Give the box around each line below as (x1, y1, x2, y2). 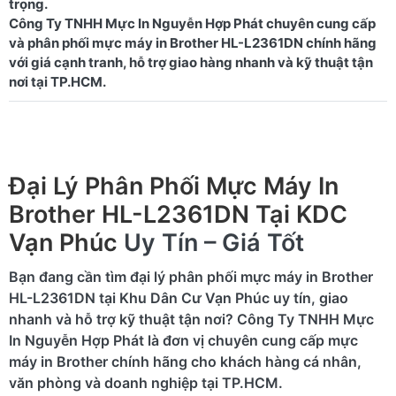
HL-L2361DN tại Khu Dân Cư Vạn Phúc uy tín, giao (9, 288, 348, 307)
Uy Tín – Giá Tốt (124, 227, 304, 257)
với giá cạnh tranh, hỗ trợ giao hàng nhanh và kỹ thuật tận (9, 53, 373, 71)
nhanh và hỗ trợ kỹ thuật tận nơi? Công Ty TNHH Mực (9, 309, 374, 328)
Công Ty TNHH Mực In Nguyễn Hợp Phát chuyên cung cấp (9, 14, 376, 32)
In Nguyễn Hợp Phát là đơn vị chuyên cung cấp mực (9, 331, 358, 349)
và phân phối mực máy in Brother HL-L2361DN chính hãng (9, 34, 377, 51)
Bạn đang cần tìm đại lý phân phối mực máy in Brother (9, 267, 373, 286)
